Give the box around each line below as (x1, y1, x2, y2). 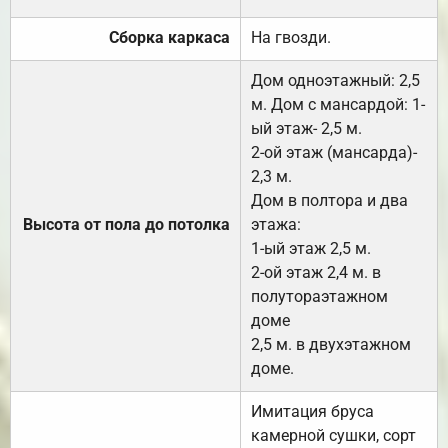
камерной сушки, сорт (251, 425, 416, 445)
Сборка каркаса (109, 27, 230, 47)
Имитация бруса (251, 401, 374, 421)
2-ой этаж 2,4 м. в (251, 262, 381, 282)
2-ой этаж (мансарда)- (251, 142, 417, 162)
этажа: (251, 214, 301, 234)
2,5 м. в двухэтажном (251, 334, 411, 354)
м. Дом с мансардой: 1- (251, 94, 425, 114)
